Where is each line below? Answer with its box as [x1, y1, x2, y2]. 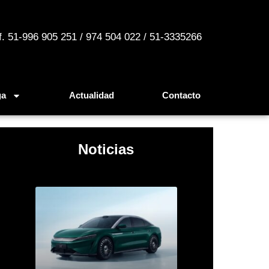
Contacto [162, 90, 201, 101]
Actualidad [68, 90, 114, 101]
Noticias [78, 141, 134, 158]
